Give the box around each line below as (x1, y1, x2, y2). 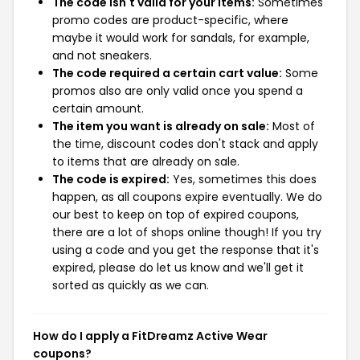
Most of (269, 118, 315, 134)
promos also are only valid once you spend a (52, 83, 303, 99)
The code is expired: (52, 171, 170, 187)
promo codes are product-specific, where (52, 12, 288, 28)
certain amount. (52, 100, 144, 117)
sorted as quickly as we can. (52, 277, 209, 293)
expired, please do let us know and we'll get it (52, 260, 304, 276)
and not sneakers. (52, 47, 152, 63)
